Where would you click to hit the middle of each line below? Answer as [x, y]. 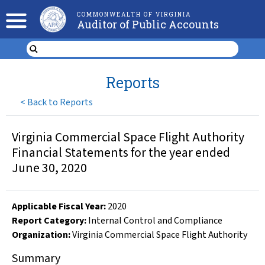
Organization [40, 235]
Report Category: [49, 221]
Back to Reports [60, 102]
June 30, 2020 [49, 168]
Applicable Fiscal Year [58, 206]
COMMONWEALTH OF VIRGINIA [134, 14]
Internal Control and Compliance [155, 221]
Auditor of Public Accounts [148, 24]
